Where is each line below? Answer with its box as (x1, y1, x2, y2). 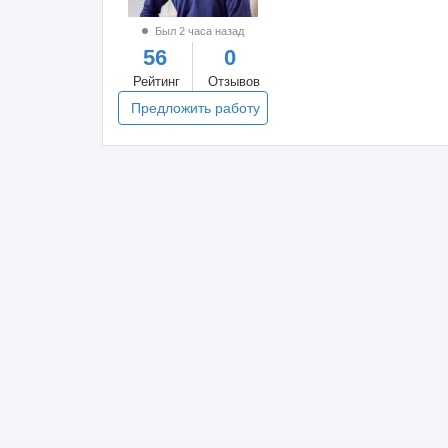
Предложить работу (130, 100, 260, 116)
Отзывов (207, 74, 260, 89)
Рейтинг (132, 74, 180, 89)
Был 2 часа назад (151, 25, 244, 37)
